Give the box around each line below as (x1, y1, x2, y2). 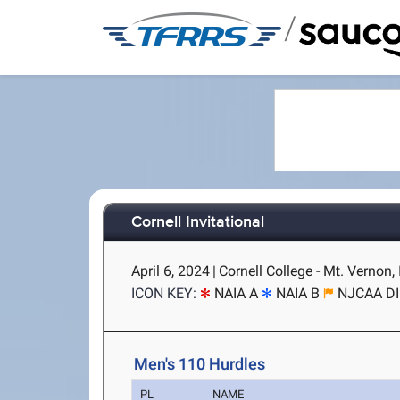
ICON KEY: (131, 285, 197, 302)
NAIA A (214, 285, 259, 302)
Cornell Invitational (131, 212, 265, 233)
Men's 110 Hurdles (134, 354, 266, 373)
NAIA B (276, 285, 321, 302)
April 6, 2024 (131, 262, 211, 279)
